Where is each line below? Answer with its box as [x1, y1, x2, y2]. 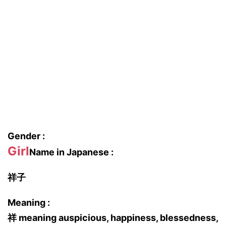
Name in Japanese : [29, 147, 114, 157]
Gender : [8, 131, 45, 141]
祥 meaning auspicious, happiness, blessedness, [8, 212, 218, 223]
